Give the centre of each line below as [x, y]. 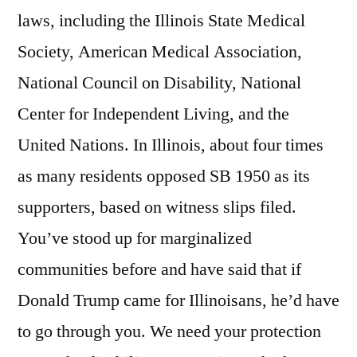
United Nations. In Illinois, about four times [171, 145]
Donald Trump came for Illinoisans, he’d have [178, 301]
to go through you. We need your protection [169, 332]
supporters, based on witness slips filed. [157, 208]
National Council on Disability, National [159, 83]
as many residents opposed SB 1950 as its [164, 177]
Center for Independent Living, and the [153, 114]
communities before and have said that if [159, 270]
